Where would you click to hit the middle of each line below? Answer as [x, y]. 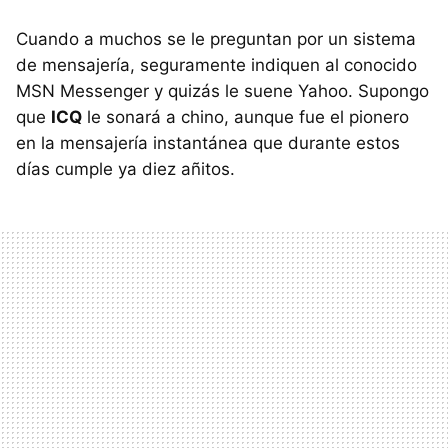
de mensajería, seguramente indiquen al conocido [216, 65]
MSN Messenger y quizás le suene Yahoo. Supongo [222, 91]
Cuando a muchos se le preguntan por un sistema [216, 39]
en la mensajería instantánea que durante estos [208, 143]
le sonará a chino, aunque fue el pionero [245, 117]
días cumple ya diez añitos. [125, 169]
